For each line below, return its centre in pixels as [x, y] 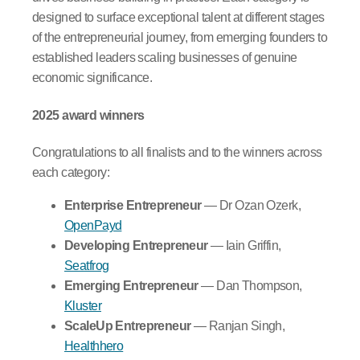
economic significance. [92, 78]
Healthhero [94, 346]
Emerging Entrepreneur [131, 285]
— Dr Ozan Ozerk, [251, 205]
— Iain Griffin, [244, 245]
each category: [71, 172]
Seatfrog [87, 265]
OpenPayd [93, 225]
